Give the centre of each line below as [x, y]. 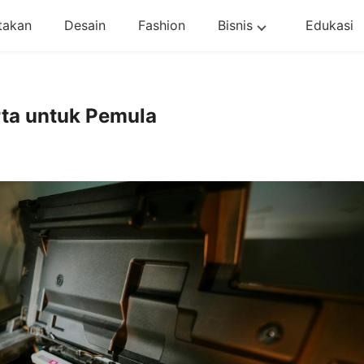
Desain [84, 25]
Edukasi [329, 25]
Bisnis [235, 25]
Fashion [161, 25]
